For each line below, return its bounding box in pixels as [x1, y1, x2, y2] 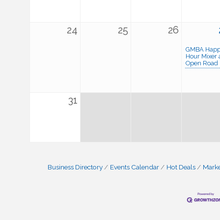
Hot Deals [166, 163, 195, 171]
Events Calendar [110, 163, 159, 171]
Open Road [186, 59, 218, 67]
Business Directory [48, 163, 103, 171]
